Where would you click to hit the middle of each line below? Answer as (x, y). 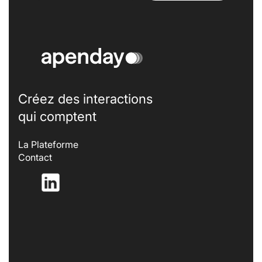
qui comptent (57, 116)
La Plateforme (48, 144)
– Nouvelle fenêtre (99, 179)
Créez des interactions (85, 99)
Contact (35, 157)
